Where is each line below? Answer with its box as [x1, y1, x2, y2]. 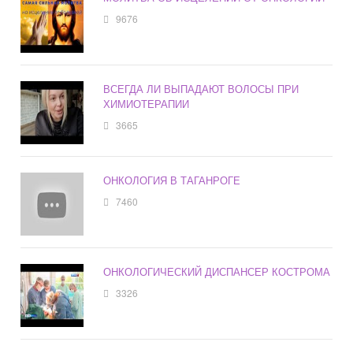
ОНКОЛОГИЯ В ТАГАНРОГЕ [103, 173, 241, 188]
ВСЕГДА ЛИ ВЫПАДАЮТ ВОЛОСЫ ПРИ [103, 81, 299, 97]
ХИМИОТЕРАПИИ [103, 96, 190, 112]
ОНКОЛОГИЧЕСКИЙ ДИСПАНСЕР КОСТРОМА [103, 264, 331, 280]
